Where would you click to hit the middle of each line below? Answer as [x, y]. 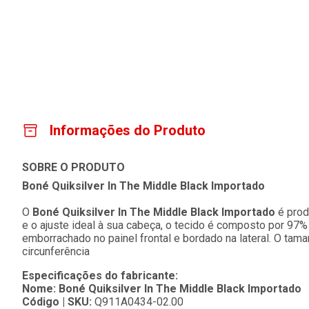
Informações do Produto [128, 131]
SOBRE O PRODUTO [73, 168]
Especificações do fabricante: [100, 276]
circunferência [56, 252]
